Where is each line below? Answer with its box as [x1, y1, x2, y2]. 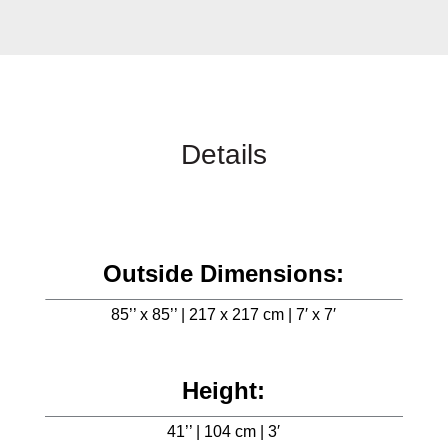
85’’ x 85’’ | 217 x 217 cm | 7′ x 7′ [111, 306, 337, 323]
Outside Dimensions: [103, 260, 345, 287]
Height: [182, 377, 266, 404]
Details [180, 139, 267, 170]
